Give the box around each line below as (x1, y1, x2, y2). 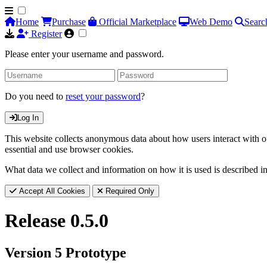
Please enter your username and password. (5, 49, 164, 59)
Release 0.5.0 (5, 210, 108, 232)
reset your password (66, 91, 141, 101)
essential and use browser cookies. (5, 144, 133, 154)
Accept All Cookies (17, 187, 85, 195)
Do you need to (5, 91, 66, 101)
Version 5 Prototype (5, 244, 126, 260)
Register (29, 29, 62, 39)
